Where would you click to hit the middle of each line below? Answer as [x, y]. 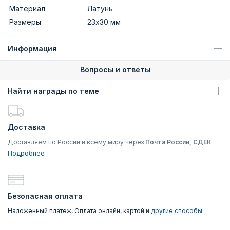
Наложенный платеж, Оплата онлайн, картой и [79, 210]
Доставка [26, 127]
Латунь [100, 8]
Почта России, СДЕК [178, 142]
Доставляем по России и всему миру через [76, 142]
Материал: [28, 8]
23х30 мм [104, 22]
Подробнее [26, 153]
